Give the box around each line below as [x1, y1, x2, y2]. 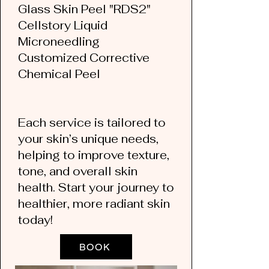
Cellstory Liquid [18, 18, 107, 33]
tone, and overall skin [18, 164, 138, 179]
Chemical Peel [18, 67, 100, 82]
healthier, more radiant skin [18, 196, 170, 211]
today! [18, 213, 53, 228]
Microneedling [18, 34, 100, 49]
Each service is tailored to [18, 115, 166, 130]
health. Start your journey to [18, 180, 174, 195]
